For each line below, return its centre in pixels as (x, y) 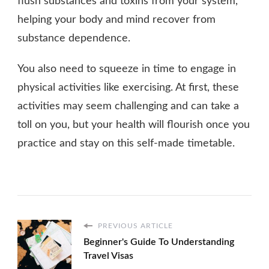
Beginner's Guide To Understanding (159, 242)
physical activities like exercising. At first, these (128, 88)
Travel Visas (108, 256)
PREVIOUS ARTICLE (134, 226)
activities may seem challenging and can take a (128, 107)
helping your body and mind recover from (116, 20)
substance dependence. (74, 39)
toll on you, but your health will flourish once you (134, 125)
